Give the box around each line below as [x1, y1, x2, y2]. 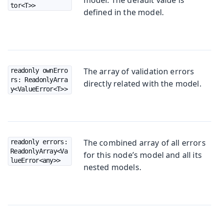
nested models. [83, 161, 141, 173]
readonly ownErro [10, 66, 67, 74]
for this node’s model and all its [83, 149, 202, 160]
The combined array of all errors [83, 137, 206, 148]
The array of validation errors [83, 66, 195, 77]
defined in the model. [83, 6, 164, 18]
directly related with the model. [83, 78, 201, 89]
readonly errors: [10, 137, 67, 146]
